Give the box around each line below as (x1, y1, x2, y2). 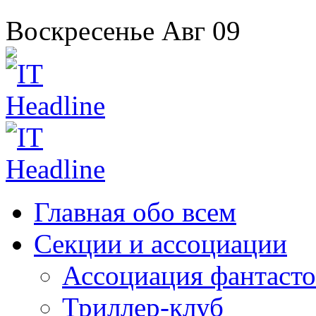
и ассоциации (122, 229, 287, 259)
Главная (34, 197, 126, 227)
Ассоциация (62, 260, 203, 291)
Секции (34, 229, 122, 259)
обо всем (126, 197, 236, 227)
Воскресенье (6, 16, 154, 46)
